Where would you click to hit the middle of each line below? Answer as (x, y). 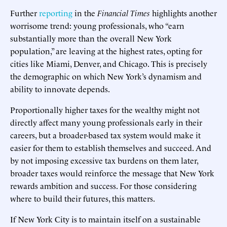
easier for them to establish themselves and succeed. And (111, 147)
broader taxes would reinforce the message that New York (112, 173)
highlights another (183, 12)
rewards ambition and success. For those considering (103, 185)
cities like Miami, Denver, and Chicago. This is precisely (109, 63)
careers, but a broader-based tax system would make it (105, 135)
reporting (56, 12)
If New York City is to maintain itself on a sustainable (105, 219)
